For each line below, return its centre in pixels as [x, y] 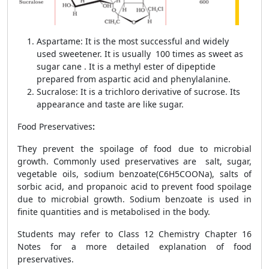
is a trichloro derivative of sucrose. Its [165, 92]
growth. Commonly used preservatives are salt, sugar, [134, 161]
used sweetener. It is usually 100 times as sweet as [140, 54]
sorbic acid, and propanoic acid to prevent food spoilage [134, 186]
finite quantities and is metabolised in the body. [114, 212]
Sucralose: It [62, 92]
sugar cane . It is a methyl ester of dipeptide [126, 66]
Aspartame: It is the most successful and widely [134, 41]
